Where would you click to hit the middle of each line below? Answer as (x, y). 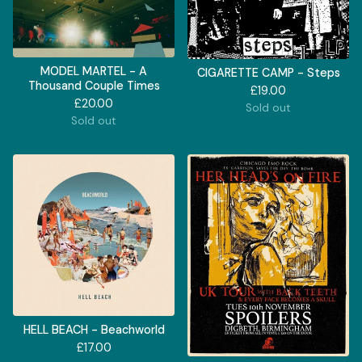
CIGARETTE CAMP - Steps (268, 72)
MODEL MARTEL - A (94, 71)
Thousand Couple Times (94, 86)
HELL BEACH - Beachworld (94, 330)
